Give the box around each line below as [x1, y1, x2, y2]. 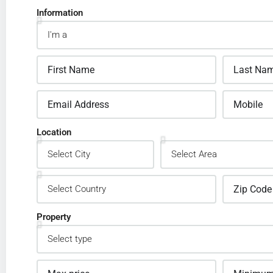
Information [37, 7, 83, 18]
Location [37, 127, 71, 138]
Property [37, 211, 71, 222]
